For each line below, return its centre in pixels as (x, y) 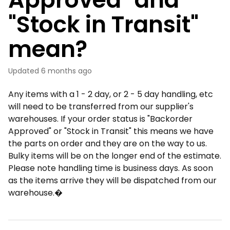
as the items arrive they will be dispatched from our (112, 180)
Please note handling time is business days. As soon (111, 168)
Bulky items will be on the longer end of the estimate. (115, 156)
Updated (26, 71)
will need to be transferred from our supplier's (101, 107)
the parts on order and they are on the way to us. (108, 143)
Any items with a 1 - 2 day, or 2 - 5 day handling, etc (111, 94)
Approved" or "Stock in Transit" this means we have (111, 131)
